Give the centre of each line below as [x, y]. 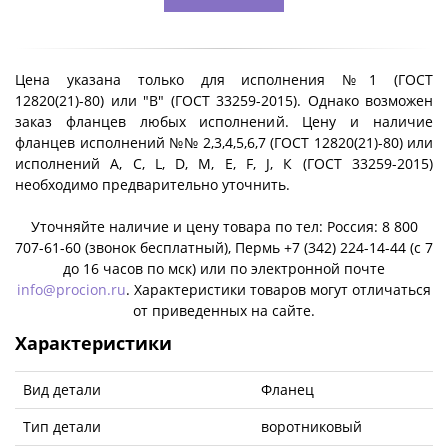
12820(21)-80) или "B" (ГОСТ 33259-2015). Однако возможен [224, 100]
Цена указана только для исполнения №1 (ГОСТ [224, 79]
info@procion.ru [71, 289]
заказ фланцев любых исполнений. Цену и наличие [224, 121]
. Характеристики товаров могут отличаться [278, 289]
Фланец [287, 389]
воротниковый [311, 426]
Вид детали [62, 389]
